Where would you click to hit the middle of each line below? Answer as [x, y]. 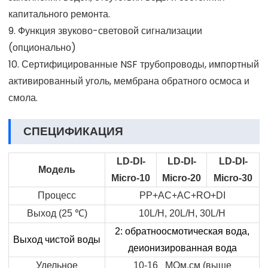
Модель [57, 170]
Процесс [57, 196]
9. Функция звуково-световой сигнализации [105, 31]
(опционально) [42, 48]
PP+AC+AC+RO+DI [182, 196]
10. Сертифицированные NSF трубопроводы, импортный [134, 65]
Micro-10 [131, 178]
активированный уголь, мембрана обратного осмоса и [129, 81]
